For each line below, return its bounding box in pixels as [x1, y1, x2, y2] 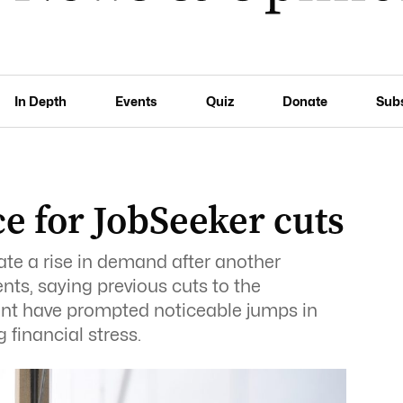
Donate [282, 93, 327, 109]
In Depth [14, 93, 67, 109]
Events [115, 93, 157, 109]
